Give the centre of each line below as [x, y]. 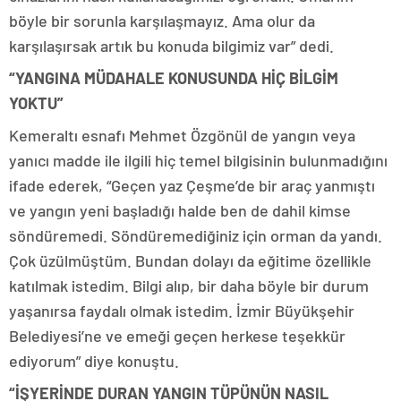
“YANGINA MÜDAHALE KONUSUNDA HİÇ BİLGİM [174, 78]
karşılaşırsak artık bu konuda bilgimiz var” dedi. [171, 46]
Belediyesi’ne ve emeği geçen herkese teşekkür [177, 336]
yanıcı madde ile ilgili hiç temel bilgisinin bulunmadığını [198, 161]
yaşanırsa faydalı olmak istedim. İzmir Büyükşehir [182, 311]
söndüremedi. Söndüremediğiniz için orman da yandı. [196, 236]
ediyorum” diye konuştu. [94, 361]
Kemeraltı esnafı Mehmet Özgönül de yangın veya [182, 136]
